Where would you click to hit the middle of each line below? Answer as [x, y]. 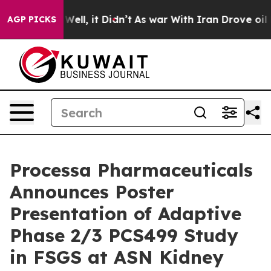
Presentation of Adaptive [126, 214]
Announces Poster [92, 192]
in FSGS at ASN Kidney [117, 257]
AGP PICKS [32, 19]
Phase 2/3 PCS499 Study [124, 235]
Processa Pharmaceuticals [131, 170]
